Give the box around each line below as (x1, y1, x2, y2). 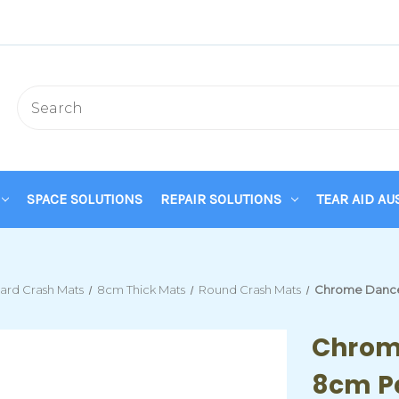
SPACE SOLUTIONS (26, 191, 142, 208)
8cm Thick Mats (97, 282, 186, 297)
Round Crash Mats (198, 282, 301, 297)
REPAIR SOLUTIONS (159, 191, 281, 208)
